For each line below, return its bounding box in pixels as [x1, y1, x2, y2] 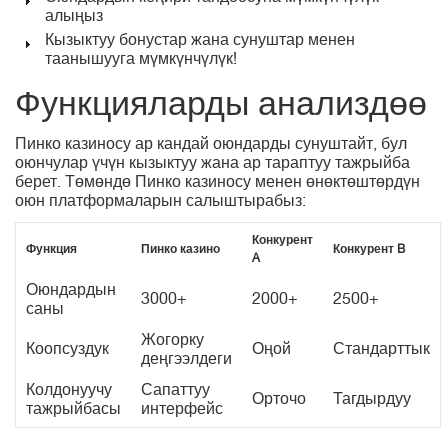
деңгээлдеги [141, 353, 232, 369]
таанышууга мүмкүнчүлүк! [45, 53, 237, 69]
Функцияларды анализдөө [15, 91, 427, 125]
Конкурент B [333, 244, 405, 256]
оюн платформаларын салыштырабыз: [15, 194, 306, 211]
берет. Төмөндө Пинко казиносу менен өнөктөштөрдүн [15, 175, 420, 192]
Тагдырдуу [333, 393, 411, 409]
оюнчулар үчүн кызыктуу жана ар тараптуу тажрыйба [15, 156, 410, 173]
